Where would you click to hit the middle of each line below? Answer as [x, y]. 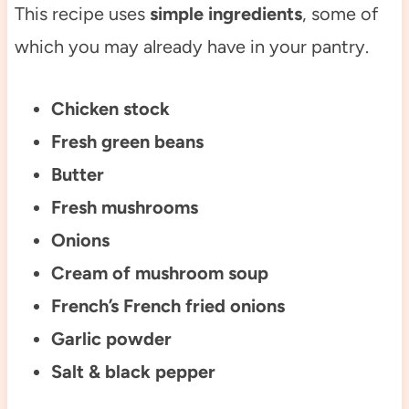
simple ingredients [223, 13]
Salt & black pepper [133, 371]
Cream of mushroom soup [159, 273]
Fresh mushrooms [124, 207]
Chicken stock [110, 108]
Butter [77, 174]
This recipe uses [79, 13]
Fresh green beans [127, 141]
